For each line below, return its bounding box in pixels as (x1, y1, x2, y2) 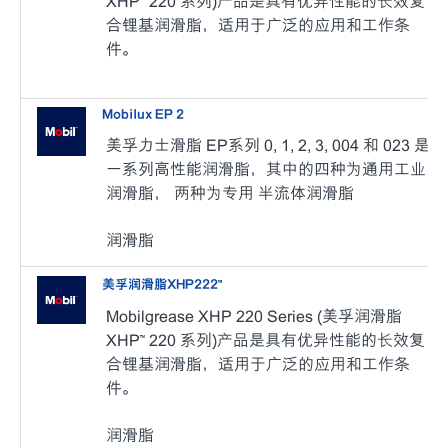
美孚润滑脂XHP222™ (102, 276, 223, 292)
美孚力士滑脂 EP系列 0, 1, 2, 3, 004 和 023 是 (106, 135, 431, 155)
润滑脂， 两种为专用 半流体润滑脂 (106, 183, 355, 203)
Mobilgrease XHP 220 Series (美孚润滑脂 (106, 307, 403, 326)
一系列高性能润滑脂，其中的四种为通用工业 (106, 159, 427, 179)
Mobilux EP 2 (102, 107, 185, 123)
